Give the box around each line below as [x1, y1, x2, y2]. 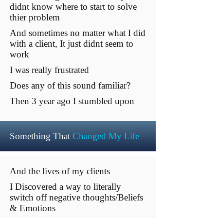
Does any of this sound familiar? [10, 80, 130, 91]
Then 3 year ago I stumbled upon [10, 96, 137, 106]
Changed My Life [73, 131, 142, 141]
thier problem [10, 12, 62, 22]
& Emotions [10, 203, 58, 213]
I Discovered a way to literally [10, 182, 121, 192]
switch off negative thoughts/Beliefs [10, 192, 143, 202]
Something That [10, 131, 73, 141]
